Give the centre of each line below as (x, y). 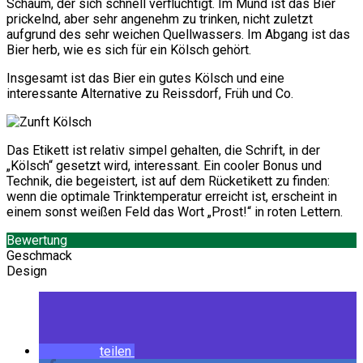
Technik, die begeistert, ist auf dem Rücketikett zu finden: (168, 181)
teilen (115, 352)
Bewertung (37, 241)
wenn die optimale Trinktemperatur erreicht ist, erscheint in (172, 197)
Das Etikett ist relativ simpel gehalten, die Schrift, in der (163, 151)
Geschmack (39, 256)
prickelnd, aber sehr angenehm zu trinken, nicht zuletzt (160, 19)
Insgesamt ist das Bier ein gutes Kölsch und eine (145, 79)
